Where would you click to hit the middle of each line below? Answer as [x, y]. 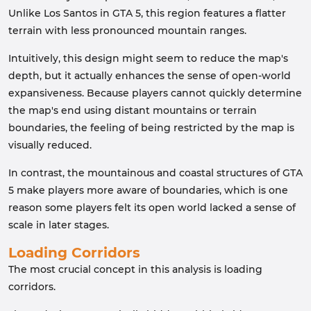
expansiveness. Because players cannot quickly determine [155, 93]
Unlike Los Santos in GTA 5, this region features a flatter [147, 13]
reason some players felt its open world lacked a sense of [152, 208]
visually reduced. [50, 145]
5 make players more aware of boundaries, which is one [148, 190]
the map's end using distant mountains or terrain [133, 110]
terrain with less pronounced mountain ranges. [127, 31]
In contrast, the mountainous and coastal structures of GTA [155, 173]
